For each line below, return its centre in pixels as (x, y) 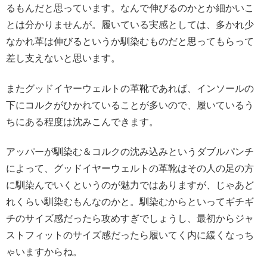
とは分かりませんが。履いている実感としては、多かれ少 (130, 25)
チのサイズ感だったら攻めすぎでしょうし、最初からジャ (130, 218)
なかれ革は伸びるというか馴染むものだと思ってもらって (130, 42)
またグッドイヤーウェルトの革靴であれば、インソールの (130, 88)
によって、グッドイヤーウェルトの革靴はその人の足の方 (130, 168)
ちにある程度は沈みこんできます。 (82, 122)
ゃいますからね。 (44, 252)
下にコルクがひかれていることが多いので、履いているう (130, 105)
